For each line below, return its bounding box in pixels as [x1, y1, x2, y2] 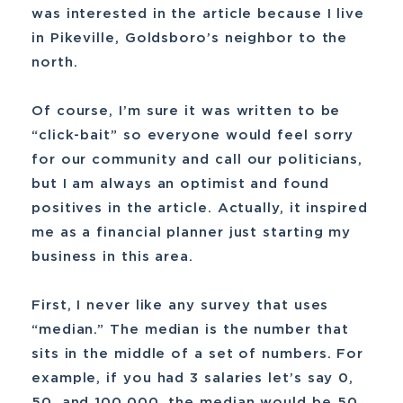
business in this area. [31, 250, 194, 264]
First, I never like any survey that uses [31, 299, 329, 312]
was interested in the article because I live [31, 7, 365, 21]
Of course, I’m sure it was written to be [31, 104, 341, 118]
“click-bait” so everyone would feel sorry [31, 129, 354, 142]
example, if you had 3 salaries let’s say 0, [31, 372, 354, 385]
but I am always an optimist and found [31, 177, 329, 191]
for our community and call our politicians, [31, 153, 363, 166]
